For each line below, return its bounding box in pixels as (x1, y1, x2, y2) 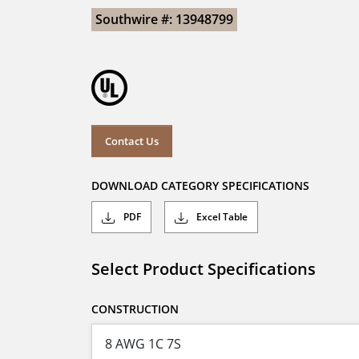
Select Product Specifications (91, 258, 316, 280)
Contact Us (105, 133, 159, 148)
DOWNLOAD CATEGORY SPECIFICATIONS (91, 178, 309, 194)
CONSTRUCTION (91, 301, 179, 317)
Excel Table (194, 210, 248, 224)
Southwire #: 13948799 (95, 10, 233, 28)
